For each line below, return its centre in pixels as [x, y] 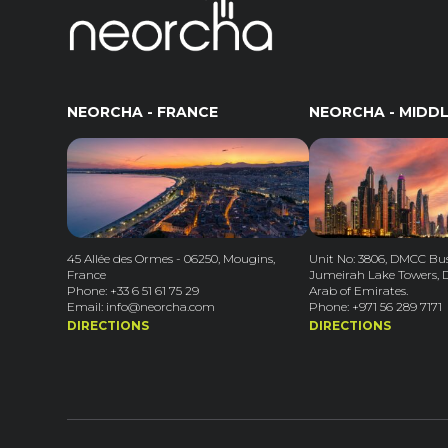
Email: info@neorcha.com [141, 306]
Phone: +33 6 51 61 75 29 [133, 290]
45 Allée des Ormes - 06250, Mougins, [171, 258]
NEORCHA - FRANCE [143, 112]
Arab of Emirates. [359, 290]
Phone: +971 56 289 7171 [376, 306]
